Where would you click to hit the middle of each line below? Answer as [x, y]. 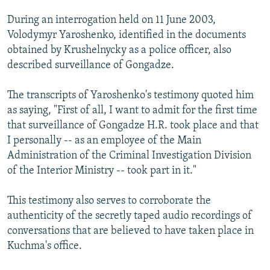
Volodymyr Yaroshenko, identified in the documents [127, 35]
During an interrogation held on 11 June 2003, [111, 20]
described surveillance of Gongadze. [91, 65]
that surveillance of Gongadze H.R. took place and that [133, 125]
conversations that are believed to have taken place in [130, 231]
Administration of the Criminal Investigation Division [129, 155]
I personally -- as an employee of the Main [104, 140]
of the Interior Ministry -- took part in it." [102, 171]
